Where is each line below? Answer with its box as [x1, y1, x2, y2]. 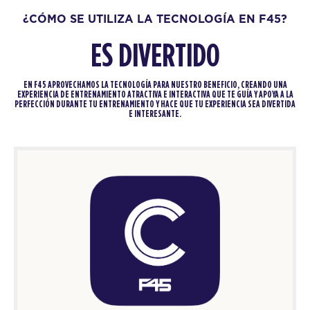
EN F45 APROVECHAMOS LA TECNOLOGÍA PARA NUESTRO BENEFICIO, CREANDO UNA [23, 80, 287, 91]
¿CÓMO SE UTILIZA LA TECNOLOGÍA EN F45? [23, 11, 287, 27]
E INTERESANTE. [129, 109, 181, 120]
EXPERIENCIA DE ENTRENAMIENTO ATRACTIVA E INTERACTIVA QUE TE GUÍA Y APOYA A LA [17, 90, 293, 100]
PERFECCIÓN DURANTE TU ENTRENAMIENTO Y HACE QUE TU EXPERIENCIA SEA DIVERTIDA [15, 100, 295, 110]
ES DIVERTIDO [90, 40, 220, 74]
